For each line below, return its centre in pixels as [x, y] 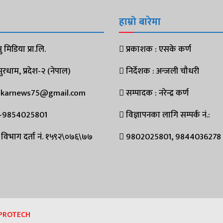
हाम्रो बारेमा [140, 22]
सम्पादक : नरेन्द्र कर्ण [156, 93]
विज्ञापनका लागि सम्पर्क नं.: [167, 115]
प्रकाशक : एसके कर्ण [158, 49]
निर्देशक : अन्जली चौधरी [162, 71]
